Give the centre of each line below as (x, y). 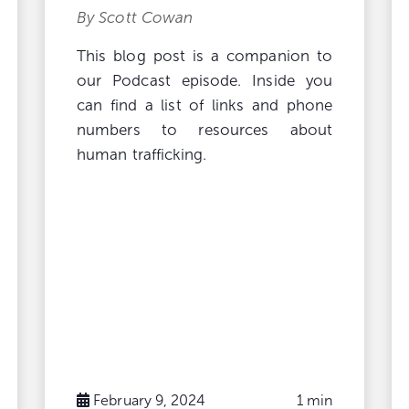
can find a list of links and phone (204, 105)
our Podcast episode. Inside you (204, 80)
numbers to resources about (204, 130)
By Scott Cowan (135, 17)
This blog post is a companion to (204, 56)
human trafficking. (142, 154)
